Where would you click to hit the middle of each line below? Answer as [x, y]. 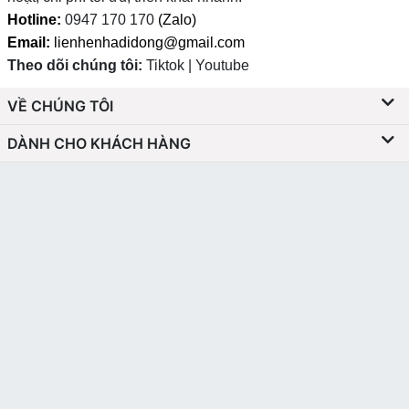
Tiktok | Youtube [198, 66]
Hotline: [34, 20]
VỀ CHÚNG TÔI [60, 106]
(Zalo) [177, 20]
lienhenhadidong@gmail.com [147, 43]
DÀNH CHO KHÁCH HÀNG [99, 144]
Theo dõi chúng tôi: [77, 66]
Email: [29, 43]
